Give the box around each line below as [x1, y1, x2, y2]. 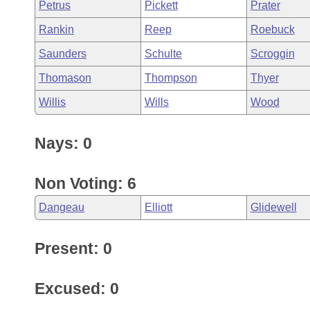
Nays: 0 [35, 134, 92, 152]
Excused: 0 [35, 280, 119, 298]
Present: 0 [35, 239, 112, 257]
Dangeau [39, 201, 84, 213]
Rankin [39, 24, 74, 35]
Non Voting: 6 [35, 174, 136, 192]
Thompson [144, 72, 197, 84]
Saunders [39, 48, 86, 60]
